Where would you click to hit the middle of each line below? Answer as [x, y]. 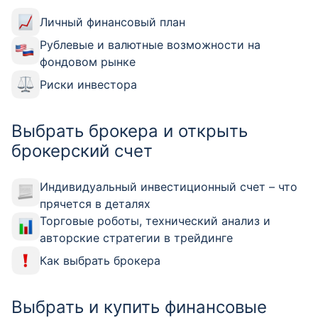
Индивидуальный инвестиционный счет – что [169, 186]
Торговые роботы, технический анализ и [155, 220]
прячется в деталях [95, 203]
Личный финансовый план [113, 22]
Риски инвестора [88, 84]
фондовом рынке [88, 61]
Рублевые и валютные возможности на [150, 44]
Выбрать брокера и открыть [130, 131]
